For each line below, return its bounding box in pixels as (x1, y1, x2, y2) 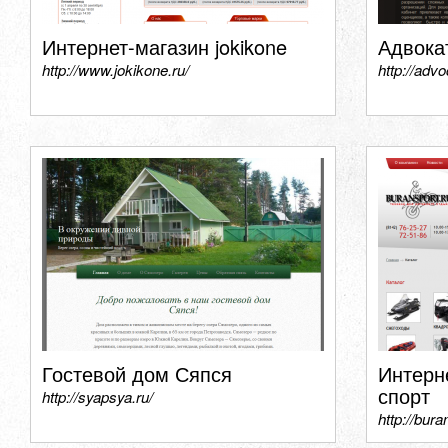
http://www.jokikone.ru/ (42, 59, 189, 80)
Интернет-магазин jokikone (42, 32, 287, 61)
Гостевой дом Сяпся (42, 359, 232, 388)
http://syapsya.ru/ (42, 386, 153, 407)
